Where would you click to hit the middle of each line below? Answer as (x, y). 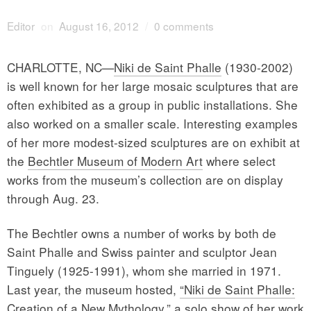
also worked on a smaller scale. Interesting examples (152, 123)
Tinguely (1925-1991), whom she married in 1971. (144, 270)
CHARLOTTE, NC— (60, 67)
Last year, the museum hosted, (93, 289)
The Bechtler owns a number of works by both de (142, 233)
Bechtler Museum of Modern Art (115, 160)
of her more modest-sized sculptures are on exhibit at (153, 142)
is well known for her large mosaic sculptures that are (153, 85)
